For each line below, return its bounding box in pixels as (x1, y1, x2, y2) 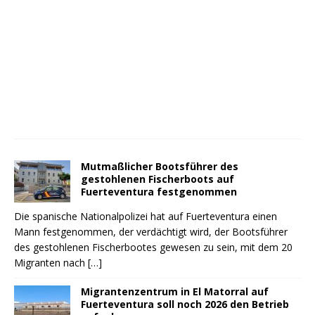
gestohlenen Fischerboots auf (81, 172, 234, 186)
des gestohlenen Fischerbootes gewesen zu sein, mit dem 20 (14, 240, 292, 255)
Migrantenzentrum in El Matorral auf (81, 285, 269, 299)
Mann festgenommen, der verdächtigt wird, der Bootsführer (14, 225, 288, 239)
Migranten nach (14, 256, 88, 270)
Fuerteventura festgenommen (81, 185, 237, 199)
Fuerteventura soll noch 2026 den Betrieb (81, 297, 289, 311)
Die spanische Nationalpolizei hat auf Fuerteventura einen (14, 210, 277, 224)
